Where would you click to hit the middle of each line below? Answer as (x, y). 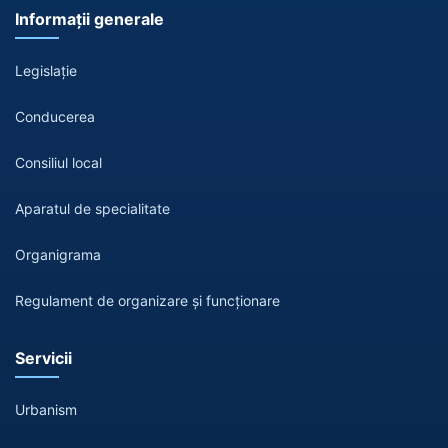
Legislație (46, 71)
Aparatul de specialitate (92, 209)
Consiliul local (58, 163)
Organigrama (58, 255)
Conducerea (55, 117)
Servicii (43, 358)
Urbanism (46, 410)
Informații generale (89, 19)
